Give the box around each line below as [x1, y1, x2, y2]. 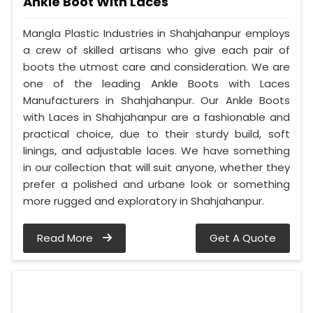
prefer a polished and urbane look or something [23, 177, 290, 192]
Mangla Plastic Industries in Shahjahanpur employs [23, 26, 290, 41]
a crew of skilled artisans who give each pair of [23, 43, 290, 58]
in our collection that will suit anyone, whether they [23, 160, 290, 175]
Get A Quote [210, 231, 276, 246]
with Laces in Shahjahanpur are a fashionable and [23, 110, 290, 125]
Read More [37, 231, 96, 246]
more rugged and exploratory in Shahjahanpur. [23, 194, 264, 209]
